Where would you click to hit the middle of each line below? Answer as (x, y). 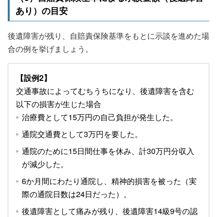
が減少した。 (45, 163)
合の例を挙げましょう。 (50, 48)
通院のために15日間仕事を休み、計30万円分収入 (108, 150)
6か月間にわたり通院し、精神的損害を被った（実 (109, 180)
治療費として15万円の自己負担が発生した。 (100, 116)
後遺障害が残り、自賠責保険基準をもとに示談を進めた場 (108, 35)
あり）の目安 (42, 10)
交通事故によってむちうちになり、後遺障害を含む (105, 90)
